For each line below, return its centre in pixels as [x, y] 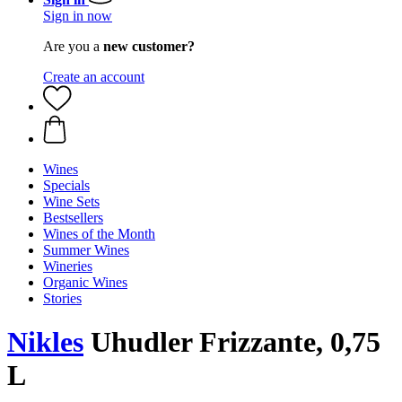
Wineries [68, 266]
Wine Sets [71, 201]
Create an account [94, 77]
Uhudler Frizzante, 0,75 [232, 342]
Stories [62, 298]
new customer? [149, 46]
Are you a [73, 46]
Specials [66, 185]
